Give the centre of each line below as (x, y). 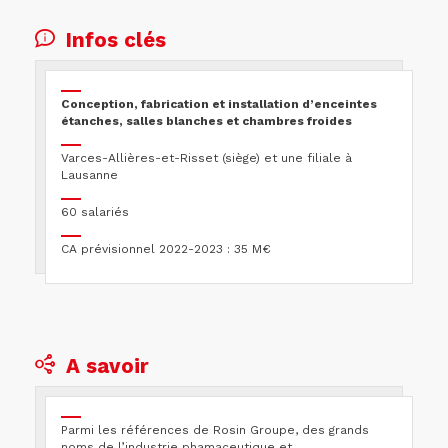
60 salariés (95, 211)
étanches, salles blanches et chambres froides (208, 120)
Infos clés (116, 39)
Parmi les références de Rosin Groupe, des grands (215, 429)
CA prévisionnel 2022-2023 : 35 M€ (166, 248)
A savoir (107, 365)
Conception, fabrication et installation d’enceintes (219, 103)
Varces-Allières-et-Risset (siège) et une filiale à (206, 157)
